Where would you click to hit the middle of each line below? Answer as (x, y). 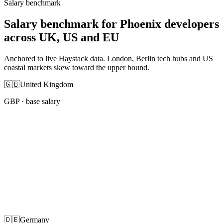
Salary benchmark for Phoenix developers (111, 24)
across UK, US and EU (61, 37)
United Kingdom (47, 84)
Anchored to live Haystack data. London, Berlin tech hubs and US (109, 58)
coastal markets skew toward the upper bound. (77, 67)
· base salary (40, 101)
